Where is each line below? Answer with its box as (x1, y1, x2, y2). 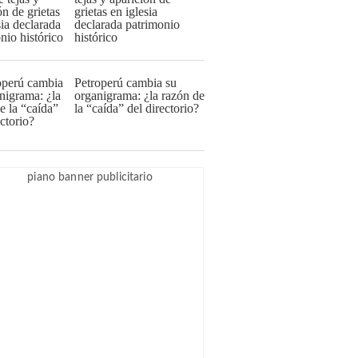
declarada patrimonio (74, 18, 180, 31)
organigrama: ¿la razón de (74, 89, 205, 102)
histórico (74, 30, 117, 44)
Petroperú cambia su (74, 76, 177, 89)
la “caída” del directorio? (74, 101, 199, 115)
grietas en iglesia (74, 5, 157, 18)
